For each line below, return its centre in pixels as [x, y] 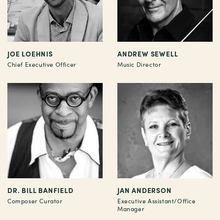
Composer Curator [35, 201]
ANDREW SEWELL [148, 54]
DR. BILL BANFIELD [41, 190]
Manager [131, 209]
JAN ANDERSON [145, 190]
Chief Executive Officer [42, 65]
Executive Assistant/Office [157, 201]
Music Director [139, 65]
